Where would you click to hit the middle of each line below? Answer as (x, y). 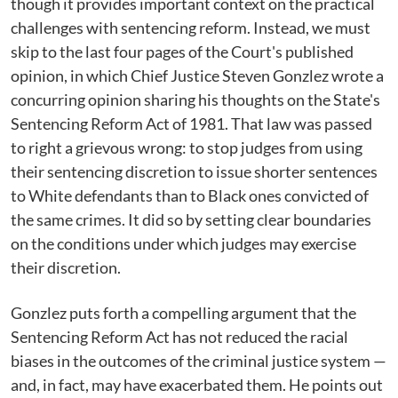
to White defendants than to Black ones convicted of (190, 195)
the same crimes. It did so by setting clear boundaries (191, 219)
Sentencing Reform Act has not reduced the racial (179, 337)
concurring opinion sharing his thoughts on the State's (195, 99)
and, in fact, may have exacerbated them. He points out (197, 385)
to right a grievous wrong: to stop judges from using (187, 147)
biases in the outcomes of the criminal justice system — (199, 361)
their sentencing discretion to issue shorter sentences (194, 171)
